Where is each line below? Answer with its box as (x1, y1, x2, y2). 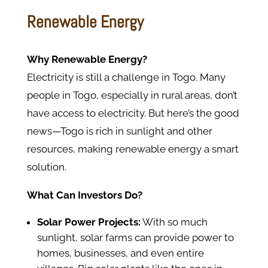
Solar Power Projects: (36, 216, 141, 229)
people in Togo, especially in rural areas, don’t (26, 89, 237, 102)
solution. (26, 161, 66, 173)
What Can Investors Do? (26, 189, 142, 202)
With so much (140, 216, 208, 229)
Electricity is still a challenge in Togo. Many (26, 71, 226, 84)
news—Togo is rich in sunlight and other (26, 125, 212, 138)
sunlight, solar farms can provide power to (36, 232, 234, 244)
